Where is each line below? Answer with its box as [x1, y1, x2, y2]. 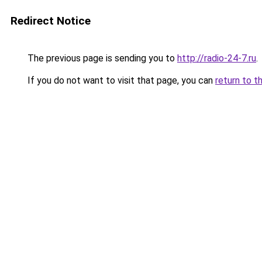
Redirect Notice [11, 14, 91, 27]
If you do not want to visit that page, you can [25, 75, 215, 86]
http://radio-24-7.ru [177, 53, 256, 64]
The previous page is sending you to [25, 53, 177, 64]
